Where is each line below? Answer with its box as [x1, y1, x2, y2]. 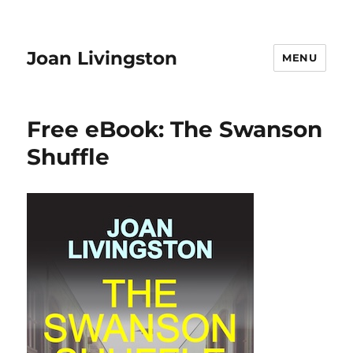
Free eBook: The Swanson [27, 116, 323, 143]
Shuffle [27, 143, 110, 170]
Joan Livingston [27, 46, 178, 69]
